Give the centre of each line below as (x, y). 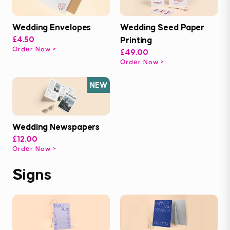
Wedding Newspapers (56, 127)
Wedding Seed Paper (162, 27)
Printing (136, 40)
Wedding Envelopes (52, 27)
